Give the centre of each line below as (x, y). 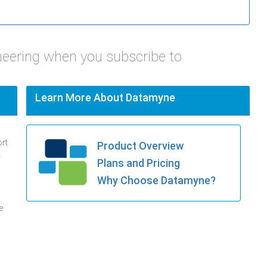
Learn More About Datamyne (105, 98)
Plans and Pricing (139, 163)
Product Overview (140, 146)
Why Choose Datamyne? (156, 181)
